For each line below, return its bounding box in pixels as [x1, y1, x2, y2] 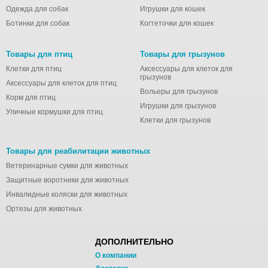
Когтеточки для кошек [140, 19, 214, 28]
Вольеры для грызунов [140, 87, 218, 96]
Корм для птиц [6, 93, 56, 102]
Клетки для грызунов [140, 116, 211, 124]
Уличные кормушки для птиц [6, 108, 103, 116]
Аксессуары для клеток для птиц [6, 79, 117, 87]
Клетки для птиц [6, 65, 62, 73]
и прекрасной [6, 11, 54, 20]
